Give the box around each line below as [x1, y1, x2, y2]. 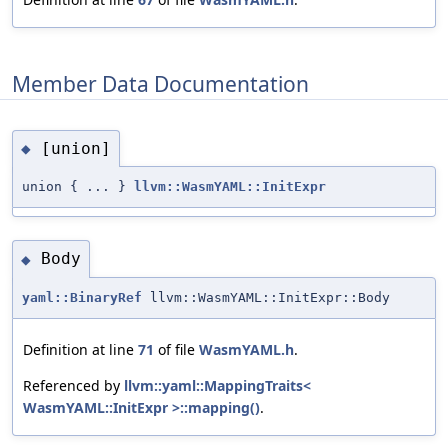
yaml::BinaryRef [22, 289, 142, 305]
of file [154, 339, 199, 359]
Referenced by [23, 375, 124, 395]
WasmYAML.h [199, 339, 294, 359]
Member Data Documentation [12, 69, 309, 98]
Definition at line [23, 339, 138, 359]
